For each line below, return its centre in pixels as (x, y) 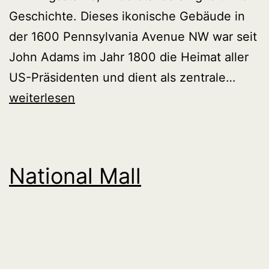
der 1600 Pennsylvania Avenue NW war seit (133, 36)
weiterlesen (42, 98)
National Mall (75, 176)
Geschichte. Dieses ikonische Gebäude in (127, 16)
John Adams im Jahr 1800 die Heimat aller (129, 57)
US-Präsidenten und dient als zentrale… (122, 77)
